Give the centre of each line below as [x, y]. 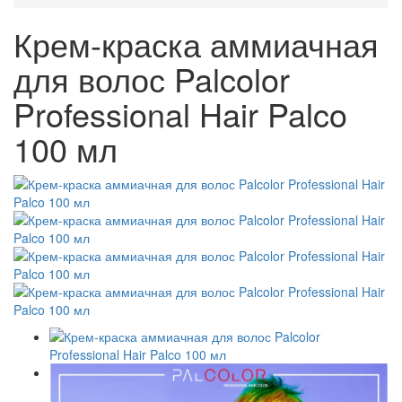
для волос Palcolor [152, 79]
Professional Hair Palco [180, 114]
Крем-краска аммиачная [196, 44]
